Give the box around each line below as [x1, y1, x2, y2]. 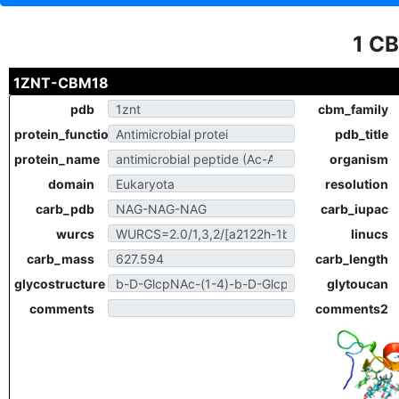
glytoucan [327, 276, 388, 291]
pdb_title [335, 126, 388, 142]
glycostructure [14, 276, 105, 291]
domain [48, 176, 94, 191]
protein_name [14, 151, 100, 167]
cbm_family [318, 102, 388, 117]
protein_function [14, 126, 117, 142]
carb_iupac [321, 201, 388, 216]
